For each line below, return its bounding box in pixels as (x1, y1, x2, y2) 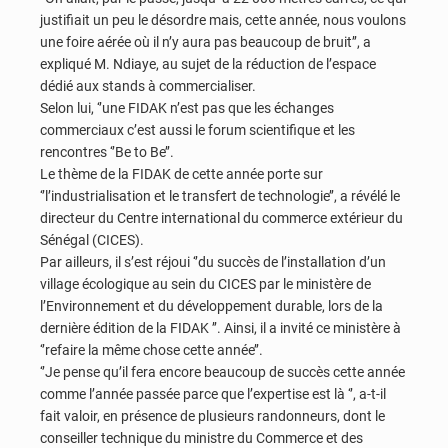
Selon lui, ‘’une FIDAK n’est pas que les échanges (40, 99, 334, 116)
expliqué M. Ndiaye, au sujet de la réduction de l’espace (40, 55, 376, 72)
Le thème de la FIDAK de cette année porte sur (40, 165, 323, 182)
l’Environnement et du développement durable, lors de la (40, 297, 383, 314)
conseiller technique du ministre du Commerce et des (40, 429, 363, 446)
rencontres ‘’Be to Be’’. (40, 143, 174, 160)
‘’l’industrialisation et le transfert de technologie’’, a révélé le (40, 187, 400, 204)
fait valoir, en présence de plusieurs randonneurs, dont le (40, 407, 385, 424)
